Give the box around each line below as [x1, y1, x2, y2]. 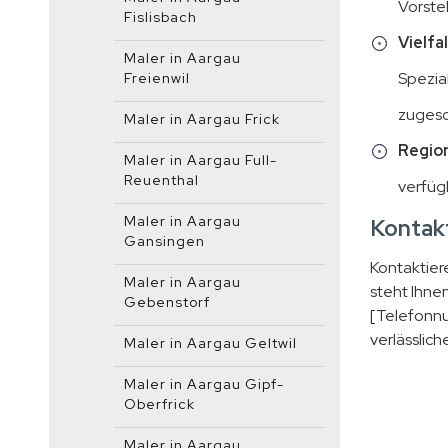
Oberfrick [124, 395, 195, 413]
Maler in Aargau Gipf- [124, 375, 284, 393]
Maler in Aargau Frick [124, 110, 280, 128]
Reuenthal [124, 171, 199, 189]
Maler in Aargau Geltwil [124, 334, 297, 352]
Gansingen [124, 232, 205, 250]
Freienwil [124, 69, 190, 87]
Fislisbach [124, 8, 197, 26]
